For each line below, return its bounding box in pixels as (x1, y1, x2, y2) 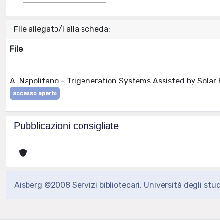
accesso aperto (13, 90, 57, 97)
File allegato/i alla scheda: (14, 25, 110, 34)
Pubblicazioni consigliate (14, 120, 119, 131)
